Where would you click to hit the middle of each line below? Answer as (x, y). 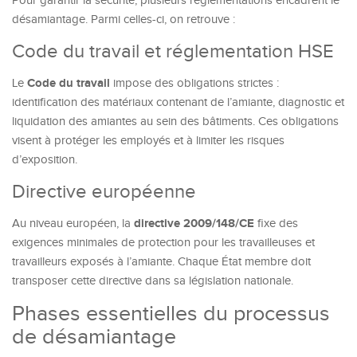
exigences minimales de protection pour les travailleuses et (163, 243)
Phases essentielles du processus (171, 314)
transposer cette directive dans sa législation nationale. (153, 281)
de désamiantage (94, 337)
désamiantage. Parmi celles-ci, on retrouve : (124, 20)
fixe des (276, 224)
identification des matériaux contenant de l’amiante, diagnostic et (178, 102)
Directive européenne (104, 192)
